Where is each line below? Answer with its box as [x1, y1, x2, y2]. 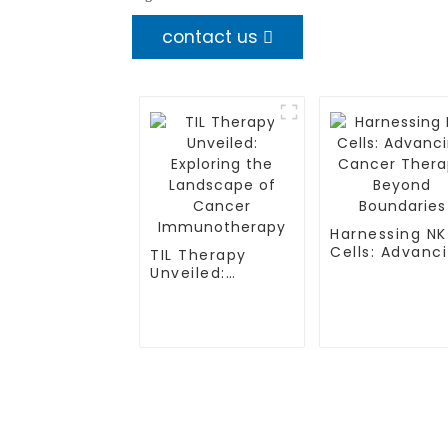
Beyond [330, 278, 392, 298]
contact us [162, 25, 258, 49]
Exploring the [150, 281, 260, 301]
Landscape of [150, 299, 264, 319]
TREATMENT [33, 413, 175, 446]
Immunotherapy [150, 335, 286, 355]
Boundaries [330, 296, 423, 316]
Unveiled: [150, 263, 226, 283]
